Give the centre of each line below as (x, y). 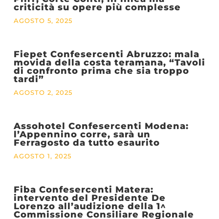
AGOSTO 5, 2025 (43, 21)
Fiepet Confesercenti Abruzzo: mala (106, 54)
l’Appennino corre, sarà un (82, 134)
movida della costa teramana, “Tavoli (109, 63)
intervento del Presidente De (89, 198)
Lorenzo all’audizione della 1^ (90, 206)
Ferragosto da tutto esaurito (87, 143)
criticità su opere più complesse (97, 7)
